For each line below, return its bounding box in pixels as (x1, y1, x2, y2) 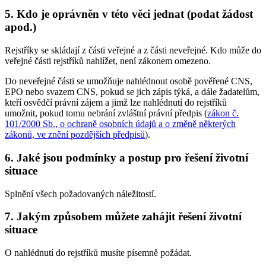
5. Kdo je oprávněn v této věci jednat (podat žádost (5, 8, 253, 21)
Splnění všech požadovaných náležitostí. (5, 188, 156, 199)
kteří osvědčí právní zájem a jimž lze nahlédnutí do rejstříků (5, 97, 227, 108)
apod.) (5, 21, 36, 34)
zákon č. (207, 108, 239, 119)
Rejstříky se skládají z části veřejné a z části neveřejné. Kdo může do (5, 45, 261, 56)
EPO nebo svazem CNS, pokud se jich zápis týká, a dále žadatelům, (5, 87, 259, 97)
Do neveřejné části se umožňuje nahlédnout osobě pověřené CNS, (5, 76, 252, 87)
